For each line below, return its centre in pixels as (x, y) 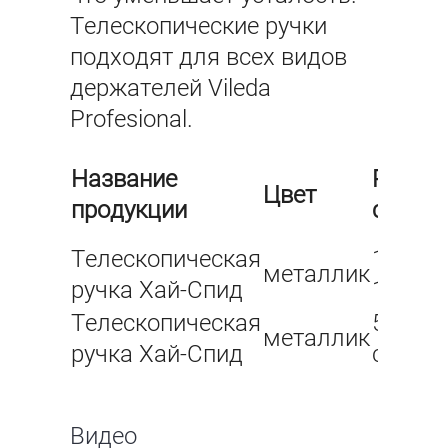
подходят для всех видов (208, 57)
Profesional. (131, 119)
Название (124, 179)
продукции (129, 210)
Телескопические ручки (198, 26)
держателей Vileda (170, 88)
